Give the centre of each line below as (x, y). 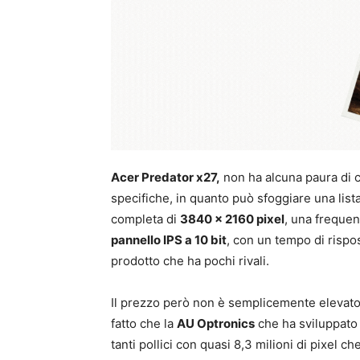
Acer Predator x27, (166, 178)
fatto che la (144, 324)
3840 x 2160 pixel (232, 219)
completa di (145, 219)
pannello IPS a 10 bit (169, 240)
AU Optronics (216, 324)
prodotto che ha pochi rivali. (190, 261)
